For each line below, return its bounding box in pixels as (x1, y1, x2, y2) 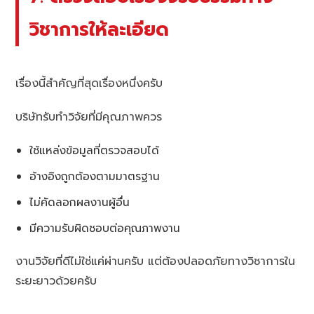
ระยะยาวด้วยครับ (15, 273, 97, 290)
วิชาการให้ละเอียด (29, 15, 170, 43)
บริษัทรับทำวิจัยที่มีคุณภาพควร (15, 109, 163, 126)
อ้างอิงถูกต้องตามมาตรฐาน (29, 168, 161, 185)
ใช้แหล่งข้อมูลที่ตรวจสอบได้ (29, 142, 160, 159)
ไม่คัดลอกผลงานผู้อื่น (29, 194, 130, 211)
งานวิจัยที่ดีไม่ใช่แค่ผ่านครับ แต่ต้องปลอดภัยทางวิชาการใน (15, 253, 296, 271)
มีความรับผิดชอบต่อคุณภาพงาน (29, 220, 181, 237)
